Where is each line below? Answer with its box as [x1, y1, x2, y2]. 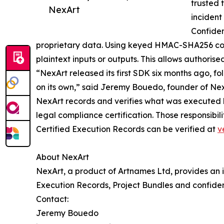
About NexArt [36, 152, 89, 162]
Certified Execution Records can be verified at [36, 124, 217, 134]
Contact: [36, 194, 68, 204]
